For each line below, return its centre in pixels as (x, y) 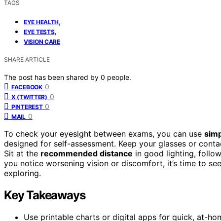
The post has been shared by (52, 77)
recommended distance (87, 153)
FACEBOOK (27, 87)
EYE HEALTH (41, 22)
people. (119, 77)
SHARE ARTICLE (27, 59)
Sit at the (22, 153)
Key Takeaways (45, 195)
